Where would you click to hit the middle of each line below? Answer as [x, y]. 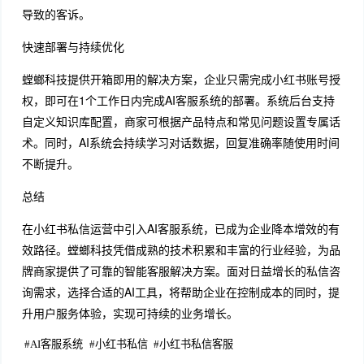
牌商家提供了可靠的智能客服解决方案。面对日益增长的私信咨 [181, 270]
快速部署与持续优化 [73, 46]
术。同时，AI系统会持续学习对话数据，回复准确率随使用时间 [180, 142]
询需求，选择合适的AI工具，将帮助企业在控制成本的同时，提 [180, 291]
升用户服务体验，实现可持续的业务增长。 [130, 312]
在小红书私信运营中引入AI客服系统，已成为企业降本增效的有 [180, 228]
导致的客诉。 [56, 13]
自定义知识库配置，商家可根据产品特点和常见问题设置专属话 [181, 121]
